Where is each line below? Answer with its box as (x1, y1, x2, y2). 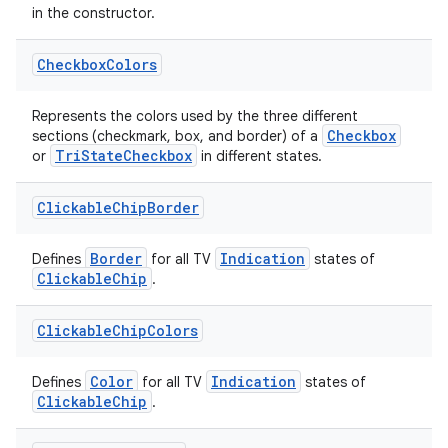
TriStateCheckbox (55, 146, 192, 165)
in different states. (197, 147, 322, 165)
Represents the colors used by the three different (32, 107, 358, 125)
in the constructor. (32, 4, 155, 22)
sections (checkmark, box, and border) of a (32, 127, 322, 145)
